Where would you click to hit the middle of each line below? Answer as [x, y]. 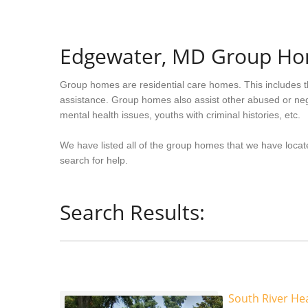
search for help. [94, 160]
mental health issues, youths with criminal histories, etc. [180, 115]
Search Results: [132, 212]
